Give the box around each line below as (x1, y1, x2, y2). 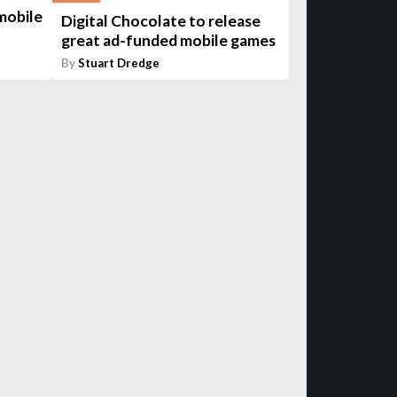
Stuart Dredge (78, 55, 160, 70)
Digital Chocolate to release (61, 11, 261, 30)
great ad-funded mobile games (61, 30, 276, 50)
